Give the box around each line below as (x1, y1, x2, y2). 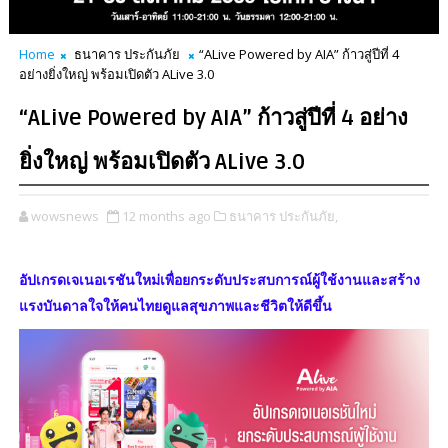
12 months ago (121, 206, 211, 225)
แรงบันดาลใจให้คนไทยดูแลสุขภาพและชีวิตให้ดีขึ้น (18, 295, 332, 315)
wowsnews (30, 206, 99, 225)
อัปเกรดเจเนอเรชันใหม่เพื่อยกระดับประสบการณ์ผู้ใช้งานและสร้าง (18, 269, 420, 289)
